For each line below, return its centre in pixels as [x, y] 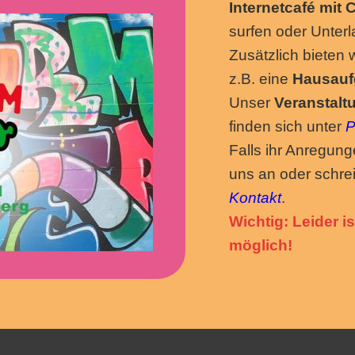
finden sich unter [287, 126]
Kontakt [255, 198]
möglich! [261, 245]
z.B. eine [261, 79]
